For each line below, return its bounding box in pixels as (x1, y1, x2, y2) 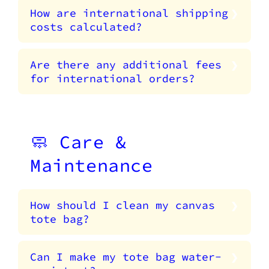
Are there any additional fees (30, 58, 222, 72)
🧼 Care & (30, 130, 127, 154)
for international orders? (30, 71, 195, 86)
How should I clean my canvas (30, 198, 215, 213)
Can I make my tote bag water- (30, 250, 222, 264)
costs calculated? (30, 20, 142, 34)
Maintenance (30, 154, 153, 177)
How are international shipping (30, 6, 228, 20)
